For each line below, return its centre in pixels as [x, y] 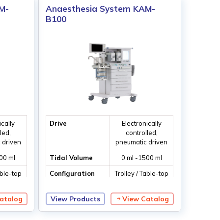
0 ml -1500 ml [141, 158]
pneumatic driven [142, 142]
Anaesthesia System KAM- [101, 9]
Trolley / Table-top [141, 174]
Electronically [141, 124]
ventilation [142, 183]
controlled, [141, 133]
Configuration [72, 174]
